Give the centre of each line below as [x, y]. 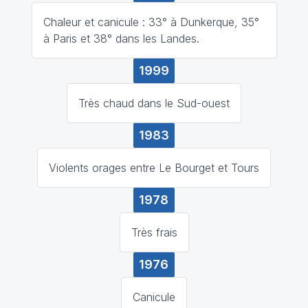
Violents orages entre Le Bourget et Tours [154, 167]
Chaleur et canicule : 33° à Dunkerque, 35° [151, 22]
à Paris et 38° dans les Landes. [121, 38]
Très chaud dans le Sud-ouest [154, 103]
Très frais [154, 232]
